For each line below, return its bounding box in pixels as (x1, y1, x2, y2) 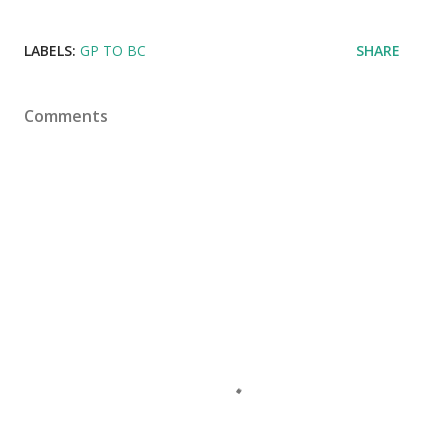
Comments (24, 105, 108, 128)
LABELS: (24, 41, 76, 61)
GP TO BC (80, 41, 146, 61)
